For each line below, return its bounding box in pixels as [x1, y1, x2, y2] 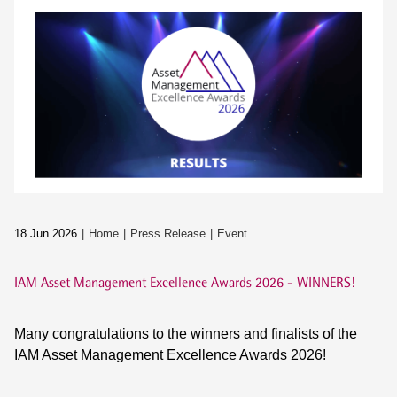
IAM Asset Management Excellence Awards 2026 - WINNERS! [14, 274, 354, 292]
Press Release [130, 227, 206, 241]
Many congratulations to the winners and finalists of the [14, 326, 357, 342]
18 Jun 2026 [14, 227, 77, 241]
